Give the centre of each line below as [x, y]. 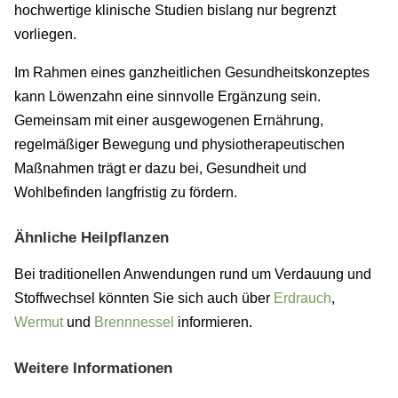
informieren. [213, 322]
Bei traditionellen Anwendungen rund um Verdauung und [193, 275]
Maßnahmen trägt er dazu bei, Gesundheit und [160, 168]
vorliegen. [45, 34]
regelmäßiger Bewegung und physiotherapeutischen [179, 144]
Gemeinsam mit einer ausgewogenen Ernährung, [169, 120]
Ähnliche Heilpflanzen [92, 238]
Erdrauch [302, 298]
